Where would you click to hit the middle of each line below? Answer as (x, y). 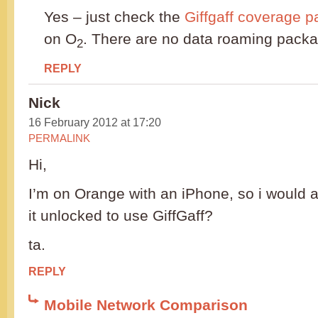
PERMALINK (59, 138)
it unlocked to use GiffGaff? (121, 216)
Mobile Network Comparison (146, 305)
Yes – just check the (114, 17)
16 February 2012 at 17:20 (95, 122)
